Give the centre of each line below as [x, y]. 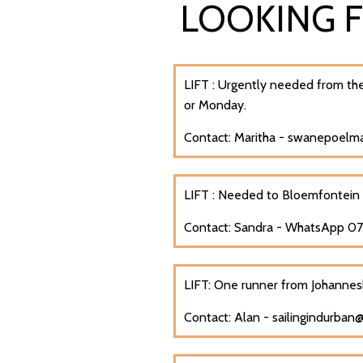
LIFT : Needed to [233, 194]
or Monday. [216, 105]
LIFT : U [205, 84]
